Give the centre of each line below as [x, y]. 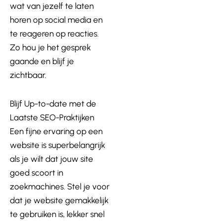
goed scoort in [37, 173]
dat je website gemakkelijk [59, 200]
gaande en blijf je [42, 61]
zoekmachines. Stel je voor [60, 186]
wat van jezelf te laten [52, 6]
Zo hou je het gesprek [50, 48]
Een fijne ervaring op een [56, 131]
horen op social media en [56, 20]
